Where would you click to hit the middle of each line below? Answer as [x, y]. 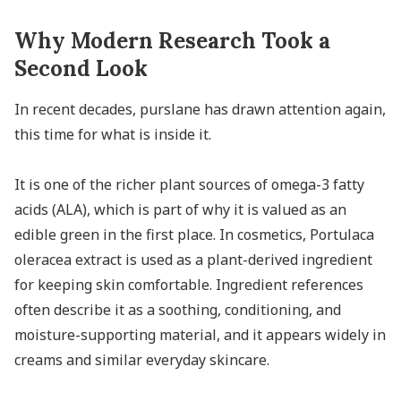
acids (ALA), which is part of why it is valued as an [180, 209]
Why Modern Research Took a [172, 40]
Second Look [81, 68]
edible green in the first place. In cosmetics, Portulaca [194, 234]
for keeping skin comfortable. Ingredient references [189, 284]
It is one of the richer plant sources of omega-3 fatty [189, 184]
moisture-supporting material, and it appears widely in [200, 334]
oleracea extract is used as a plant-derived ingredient [193, 259]
